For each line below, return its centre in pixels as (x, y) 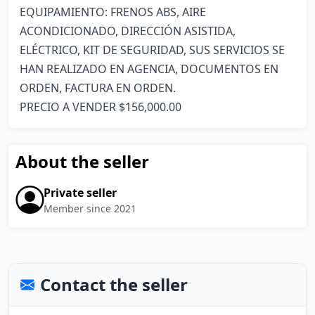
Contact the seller (114, 284)
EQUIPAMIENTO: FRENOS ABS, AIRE (113, 12)
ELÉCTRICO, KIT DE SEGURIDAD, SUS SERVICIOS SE (152, 50)
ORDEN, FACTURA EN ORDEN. (98, 88)
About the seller (82, 161)
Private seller (80, 192)
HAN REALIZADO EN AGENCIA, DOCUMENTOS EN (149, 69)
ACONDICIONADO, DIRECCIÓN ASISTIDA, (128, 31)
